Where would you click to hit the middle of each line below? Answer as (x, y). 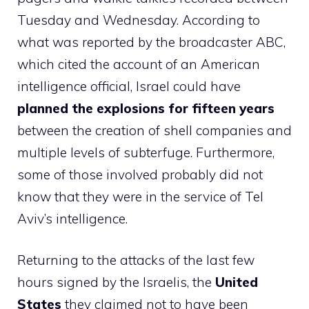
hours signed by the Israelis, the (114, 282)
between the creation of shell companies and (154, 130)
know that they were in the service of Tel (140, 196)
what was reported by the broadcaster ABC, (151, 42)
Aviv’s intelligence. (72, 218)
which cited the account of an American (139, 64)
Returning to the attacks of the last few (136, 260)
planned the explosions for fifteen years (146, 108)
